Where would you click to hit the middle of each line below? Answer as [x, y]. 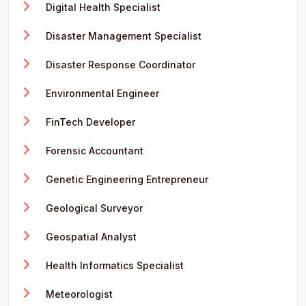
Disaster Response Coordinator [119, 64]
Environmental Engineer [101, 93]
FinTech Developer [89, 122]
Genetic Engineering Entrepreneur [126, 179]
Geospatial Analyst [90, 236]
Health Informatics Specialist [113, 265]
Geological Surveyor [93, 208]
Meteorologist [78, 294]
